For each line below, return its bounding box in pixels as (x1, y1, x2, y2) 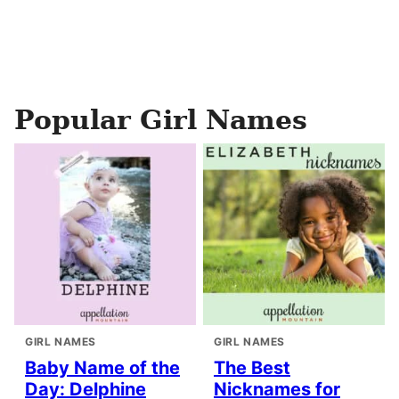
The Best (214, 357, 290, 379)
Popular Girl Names (14, 104, 307, 135)
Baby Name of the (25, 357, 180, 379)
